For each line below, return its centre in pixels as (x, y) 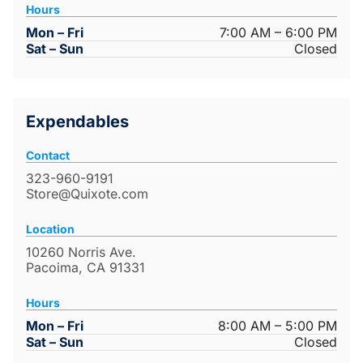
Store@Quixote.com (87, 194)
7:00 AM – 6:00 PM (278, 33)
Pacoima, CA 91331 (85, 268)
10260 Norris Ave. (81, 252)
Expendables (77, 122)
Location (50, 229)
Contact (48, 156)
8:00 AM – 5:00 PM (278, 326)
